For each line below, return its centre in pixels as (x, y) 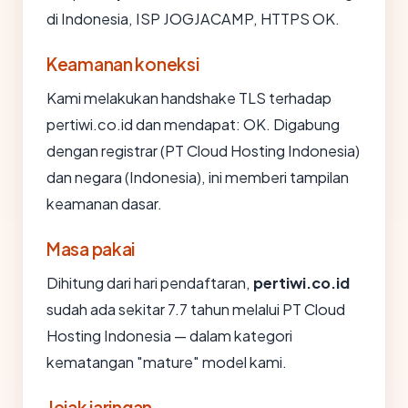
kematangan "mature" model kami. (167, 362)
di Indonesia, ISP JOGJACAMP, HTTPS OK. (193, 19)
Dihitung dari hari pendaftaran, (150, 283)
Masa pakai (91, 249)
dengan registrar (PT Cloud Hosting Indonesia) (203, 151)
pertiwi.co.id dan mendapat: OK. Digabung (193, 124)
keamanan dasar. (104, 204)
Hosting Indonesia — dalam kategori (169, 336)
